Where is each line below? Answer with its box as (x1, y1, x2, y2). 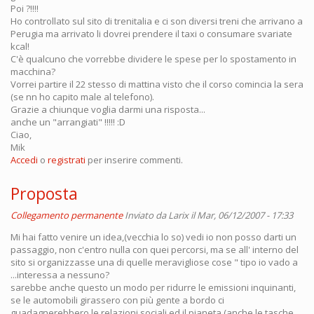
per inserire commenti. (86, 153, 183, 166)
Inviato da (125, 209, 168, 221)
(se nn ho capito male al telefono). (11, 90, 154, 103)
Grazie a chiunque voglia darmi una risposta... (11, 103, 205, 116)
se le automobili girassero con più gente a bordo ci (11, 294, 224, 306)
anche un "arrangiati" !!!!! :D (11, 116, 125, 128)
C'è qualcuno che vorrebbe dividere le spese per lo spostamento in (11, 53, 296, 65)
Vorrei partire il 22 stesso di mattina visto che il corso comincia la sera (11, 78, 303, 90)
